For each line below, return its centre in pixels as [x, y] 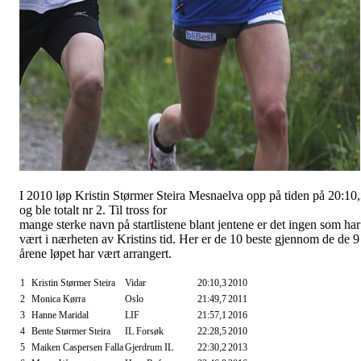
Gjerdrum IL [149, 348]
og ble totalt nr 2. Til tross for [93, 210]
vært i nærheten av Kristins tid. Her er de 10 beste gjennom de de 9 [189, 239]
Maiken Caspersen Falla [77, 348]
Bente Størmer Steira [71, 332]
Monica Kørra [58, 299]
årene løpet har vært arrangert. [95, 254]
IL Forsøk [144, 332]
